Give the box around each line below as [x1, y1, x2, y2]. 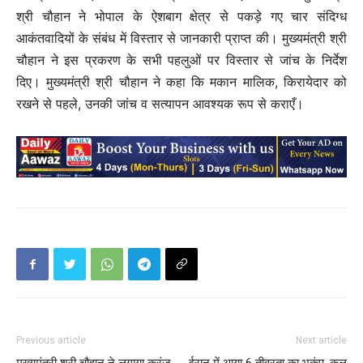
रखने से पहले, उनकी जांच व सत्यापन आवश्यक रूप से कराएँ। [16, 95, 304, 112]
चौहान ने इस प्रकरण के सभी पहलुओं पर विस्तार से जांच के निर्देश [16, 51, 347, 68]
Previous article [16, 334, 86, 346]
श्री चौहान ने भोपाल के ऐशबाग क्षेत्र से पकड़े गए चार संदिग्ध [16, 7, 347, 24]
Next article [296, 334, 347, 346]
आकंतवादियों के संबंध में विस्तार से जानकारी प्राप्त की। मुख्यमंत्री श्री [16, 29, 347, 46]
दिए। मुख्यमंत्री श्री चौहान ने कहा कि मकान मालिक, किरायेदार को [16, 73, 347, 90]
